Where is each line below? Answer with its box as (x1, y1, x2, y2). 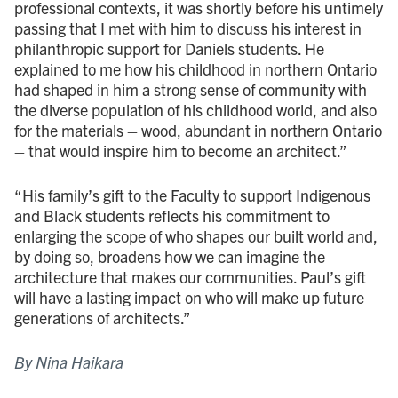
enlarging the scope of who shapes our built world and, (14, 225, 378, 246)
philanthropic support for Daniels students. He (14, 37, 324, 59)
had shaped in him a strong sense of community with (14, 78, 367, 99)
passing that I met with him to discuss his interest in (14, 17, 362, 38)
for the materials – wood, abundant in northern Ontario (14, 119, 382, 140)
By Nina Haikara (14, 351, 123, 372)
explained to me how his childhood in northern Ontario (14, 58, 377, 79)
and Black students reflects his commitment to (14, 204, 330, 226)
